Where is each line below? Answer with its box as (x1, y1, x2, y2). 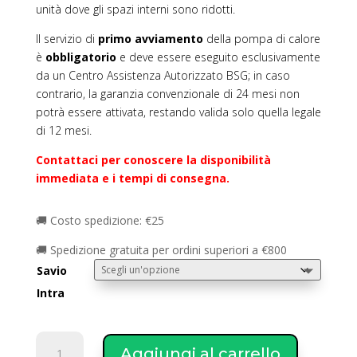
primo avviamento (97, 31, 203, 47)
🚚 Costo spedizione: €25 (35, 213, 164, 229)
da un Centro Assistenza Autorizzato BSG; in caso (35, 68, 290, 84)
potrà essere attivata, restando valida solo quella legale (35, 104, 321, 120)
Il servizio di (35, 31, 98, 47)
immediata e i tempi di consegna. (35, 171, 229, 186)
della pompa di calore (202, 31, 320, 47)
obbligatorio (45, 49, 116, 65)
